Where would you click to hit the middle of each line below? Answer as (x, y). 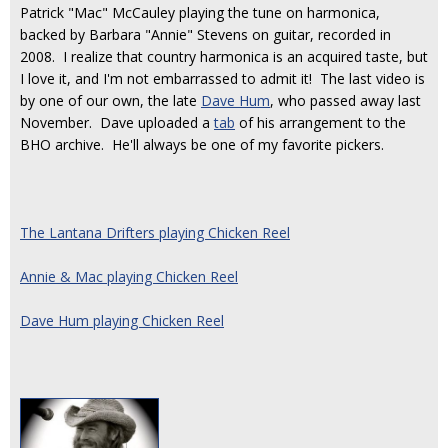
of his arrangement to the (320, 122)
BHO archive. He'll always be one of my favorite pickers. (202, 144)
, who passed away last (345, 100)
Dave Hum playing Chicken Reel (122, 320)
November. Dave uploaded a (117, 122)
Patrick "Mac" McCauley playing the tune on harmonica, (200, 12)
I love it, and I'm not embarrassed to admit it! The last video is (222, 78)
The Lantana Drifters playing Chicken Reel (155, 232)
